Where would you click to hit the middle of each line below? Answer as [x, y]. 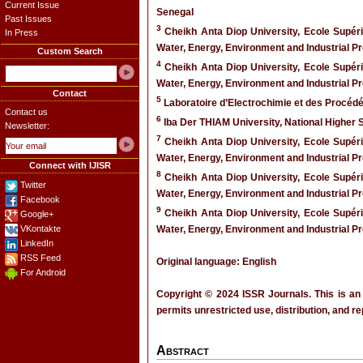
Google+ [37, 214]
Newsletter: [27, 126]
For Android [43, 272]
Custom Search [70, 51]
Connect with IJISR [70, 165]
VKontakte [41, 228]
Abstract [183, 350]
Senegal [175, 12]
